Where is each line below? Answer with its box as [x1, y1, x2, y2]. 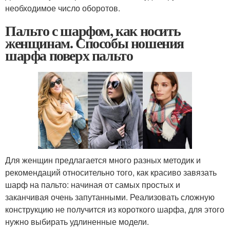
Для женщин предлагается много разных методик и [5, 154, 201, 166]
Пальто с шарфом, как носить [5, 20, 181, 41]
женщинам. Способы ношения [5, 32, 184, 53]
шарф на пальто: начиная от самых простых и [5, 179, 180, 190]
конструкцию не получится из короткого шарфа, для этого [5, 203, 224, 215]
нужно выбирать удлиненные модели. [5, 216, 149, 227]
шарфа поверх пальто [5, 45, 133, 66]
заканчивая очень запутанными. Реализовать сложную [5, 191, 215, 203]
